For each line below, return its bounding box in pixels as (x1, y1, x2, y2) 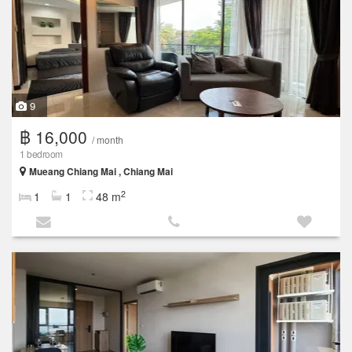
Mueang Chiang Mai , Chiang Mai (29, 164, 173, 178)
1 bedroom (20, 146, 63, 160)
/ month (92, 132, 123, 146)
